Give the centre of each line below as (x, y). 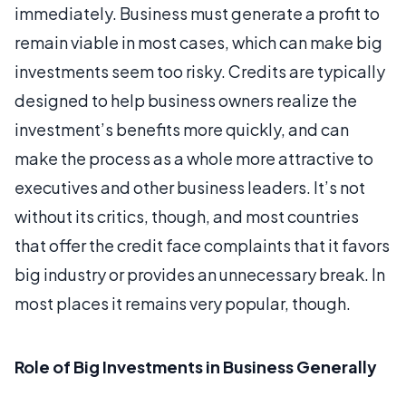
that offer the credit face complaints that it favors (202, 245)
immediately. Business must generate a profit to (197, 13)
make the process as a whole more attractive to (194, 158)
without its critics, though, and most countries (187, 216)
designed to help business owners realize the (186, 100)
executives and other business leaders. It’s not (190, 187)
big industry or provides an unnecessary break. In (200, 274)
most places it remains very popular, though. (183, 303)
